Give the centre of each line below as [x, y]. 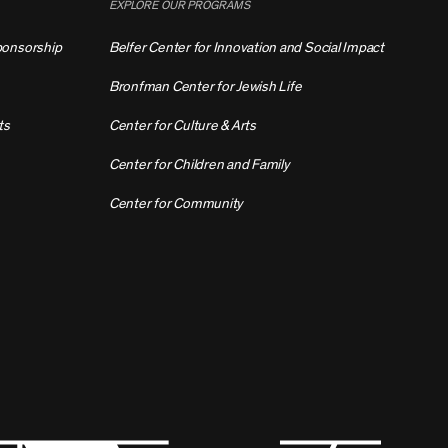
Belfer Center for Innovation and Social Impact [246, 48]
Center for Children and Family [199, 165]
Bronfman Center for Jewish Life [205, 87]
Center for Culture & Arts [182, 126]
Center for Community [176, 204]
